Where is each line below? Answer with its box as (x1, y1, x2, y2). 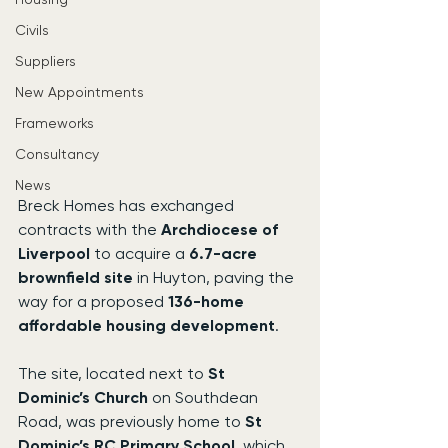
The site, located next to (18, 364, 208, 384)
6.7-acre (189, 244, 261, 264)
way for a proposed (18, 292, 168, 312)
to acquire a (90, 244, 189, 264)
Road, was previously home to (18, 412, 245, 432)
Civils (15, 22, 49, 38)
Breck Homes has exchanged (18, 196, 238, 216)
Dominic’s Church (18, 388, 148, 408)
